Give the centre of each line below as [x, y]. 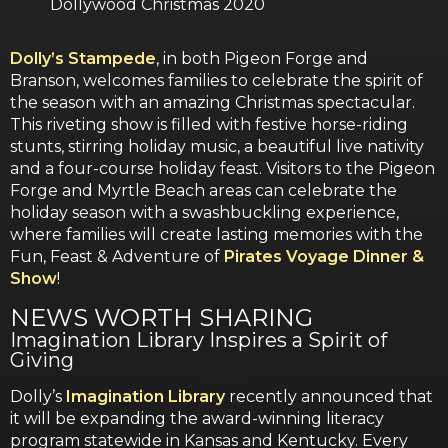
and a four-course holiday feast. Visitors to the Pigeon [222, 168]
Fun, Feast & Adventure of [117, 256]
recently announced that [329, 396]
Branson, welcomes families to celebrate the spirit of [216, 80]
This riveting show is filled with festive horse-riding [209, 124]
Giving [42, 359]
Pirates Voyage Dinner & [324, 256]
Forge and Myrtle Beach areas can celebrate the [203, 190]
